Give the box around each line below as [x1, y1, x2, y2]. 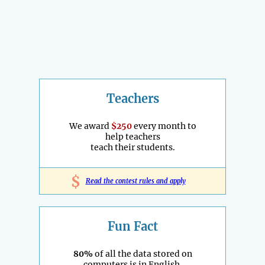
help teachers [105, 131, 160, 143]
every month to [131, 121, 196, 132]
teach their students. [90, 142, 175, 153]
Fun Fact [107, 219, 158, 234]
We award [69, 121, 111, 132]
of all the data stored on [92, 248, 192, 260]
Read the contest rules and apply [85, 177, 186, 186]
